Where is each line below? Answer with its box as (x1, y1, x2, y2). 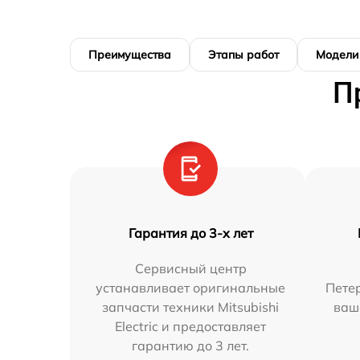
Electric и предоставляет (115, 318, 267, 335)
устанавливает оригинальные (96, 280, 286, 297)
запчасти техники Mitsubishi (102, 299, 280, 316)
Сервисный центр (134, 260, 247, 277)
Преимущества (88, 47, 171, 63)
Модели (316, 47, 358, 63)
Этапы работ (208, 47, 279, 63)
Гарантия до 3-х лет (128, 225, 253, 242)
